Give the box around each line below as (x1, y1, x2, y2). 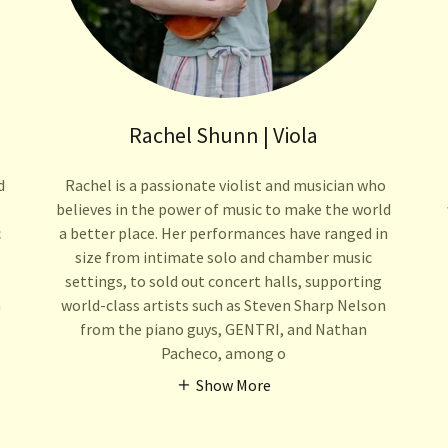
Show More (196, 374, 272, 395)
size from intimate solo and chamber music (75, 246, 373, 267)
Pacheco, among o (161, 342, 287, 363)
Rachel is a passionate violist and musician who (61, 174, 386, 195)
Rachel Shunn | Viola (129, 120, 319, 149)
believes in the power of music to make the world (56, 198, 392, 219)
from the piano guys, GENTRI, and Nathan (80, 318, 368, 339)
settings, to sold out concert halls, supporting (65, 270, 383, 291)
